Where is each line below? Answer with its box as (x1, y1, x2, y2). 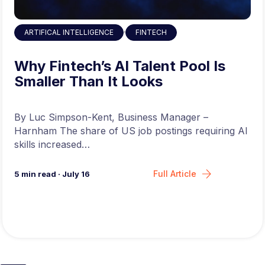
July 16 (62, 169, 91, 179)
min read (21, 169, 57, 179)
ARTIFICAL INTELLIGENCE (24, 27, 114, 37)
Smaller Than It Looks (14, 72, 163, 90)
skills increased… (14, 138, 91, 150)
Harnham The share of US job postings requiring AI (14, 124, 248, 137)
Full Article (153, 168, 196, 179)
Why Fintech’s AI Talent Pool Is (14, 57, 226, 75)
